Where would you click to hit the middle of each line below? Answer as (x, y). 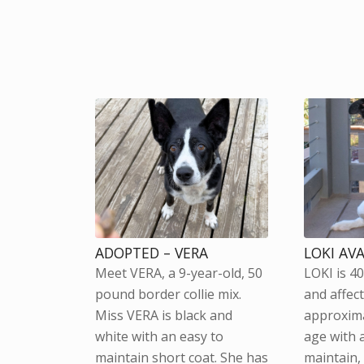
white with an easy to (160, 337)
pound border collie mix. (169, 295)
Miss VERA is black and (164, 316)
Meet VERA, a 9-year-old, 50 (179, 273)
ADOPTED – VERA (152, 253)
